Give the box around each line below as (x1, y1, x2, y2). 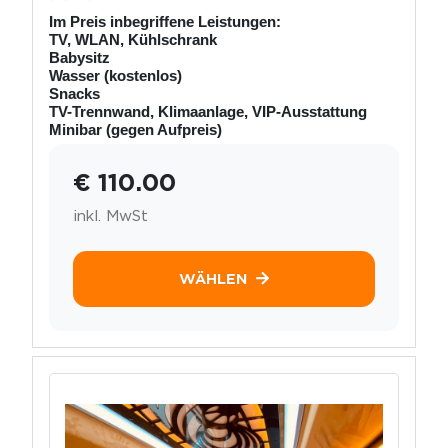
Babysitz (49, 48, 110, 66)
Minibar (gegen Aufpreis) (49, 120, 222, 138)
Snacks (49, 84, 100, 102)
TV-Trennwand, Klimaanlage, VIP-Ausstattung (49, 102, 367, 120)
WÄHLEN (179, 269, 248, 288)
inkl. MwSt (73, 205, 148, 225)
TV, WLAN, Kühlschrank (49, 30, 217, 48)
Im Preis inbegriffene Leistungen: (49, 12, 281, 30)
